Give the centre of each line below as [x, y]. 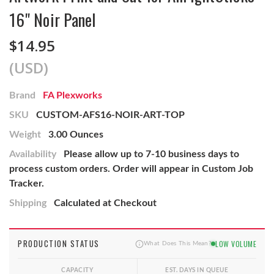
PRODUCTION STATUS [59, 244]
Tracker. [27, 184]
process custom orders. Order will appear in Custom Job [131, 169]
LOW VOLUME [236, 243]
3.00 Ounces [76, 135]
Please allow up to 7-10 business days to [151, 154]
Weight [25, 135]
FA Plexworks [72, 96]
